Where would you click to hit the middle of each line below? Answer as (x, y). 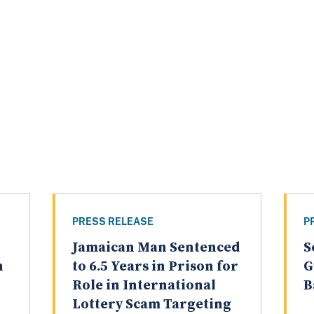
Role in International (144, 286)
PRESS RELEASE (112, 222)
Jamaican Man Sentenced (156, 248)
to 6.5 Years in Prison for (155, 267)
